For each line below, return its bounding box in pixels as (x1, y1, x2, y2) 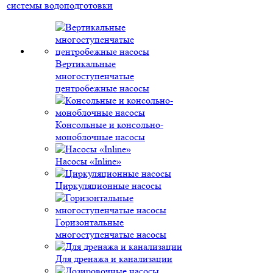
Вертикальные (55, 58, 116, 69)
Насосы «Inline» (55, 155, 121, 167)
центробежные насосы (55, 82, 149, 94)
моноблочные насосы (55, 131, 145, 143)
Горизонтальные (55, 216, 124, 228)
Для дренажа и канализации (55, 253, 172, 264)
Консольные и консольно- (55, 119, 163, 130)
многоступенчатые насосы (55, 229, 166, 240)
